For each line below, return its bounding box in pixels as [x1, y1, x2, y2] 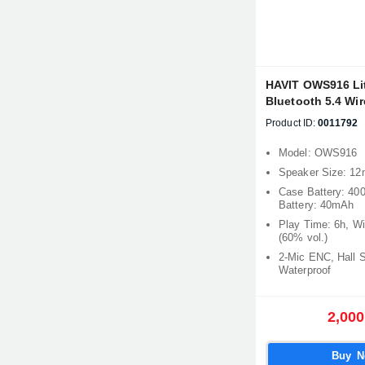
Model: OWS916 [279, 147, 358, 159]
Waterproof [279, 264, 331, 276]
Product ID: [266, 117, 316, 129]
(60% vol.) [279, 231, 328, 244]
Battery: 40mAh [279, 199, 354, 211]
